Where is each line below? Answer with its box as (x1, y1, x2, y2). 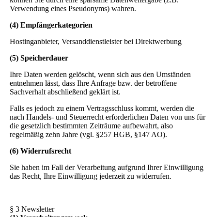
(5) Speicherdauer (10, 54, 68, 62)
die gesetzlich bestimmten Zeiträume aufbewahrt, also (10, 122, 173, 130)
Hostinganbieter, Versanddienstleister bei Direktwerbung (10, 37, 182, 46)
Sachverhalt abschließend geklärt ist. (10, 88, 121, 96)
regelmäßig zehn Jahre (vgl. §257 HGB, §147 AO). (10, 130, 167, 139)
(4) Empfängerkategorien (10, 21, 93, 29)
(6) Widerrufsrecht (10, 147, 71, 155)
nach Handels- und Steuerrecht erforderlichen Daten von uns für (10, 113, 205, 121)
